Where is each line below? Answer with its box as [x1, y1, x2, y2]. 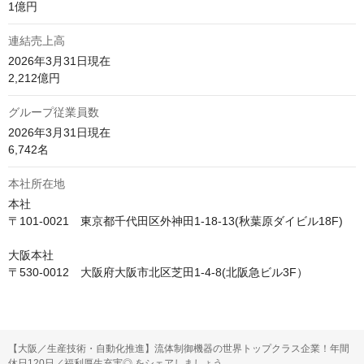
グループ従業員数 [8, 106, 99, 119]
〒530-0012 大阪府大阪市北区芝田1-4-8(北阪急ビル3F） [8, 266, 308, 279]
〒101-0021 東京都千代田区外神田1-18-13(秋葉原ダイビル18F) [8, 214, 343, 227]
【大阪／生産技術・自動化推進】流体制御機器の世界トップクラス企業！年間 [8, 343, 349, 354]
